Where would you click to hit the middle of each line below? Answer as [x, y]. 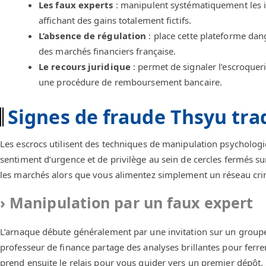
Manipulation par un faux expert [132, 202]
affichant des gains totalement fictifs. [115, 20]
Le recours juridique [85, 67]
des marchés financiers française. [107, 51]
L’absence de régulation [93, 36]
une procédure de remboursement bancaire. [131, 82]
